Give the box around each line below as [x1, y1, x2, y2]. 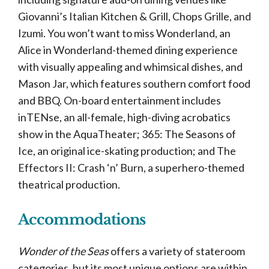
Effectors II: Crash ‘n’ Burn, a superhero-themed [18, 161, 244, 174]
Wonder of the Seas [18, 244, 110, 258]
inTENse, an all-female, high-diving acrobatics [18, 110, 231, 124]
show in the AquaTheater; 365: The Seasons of [18, 127, 236, 141]
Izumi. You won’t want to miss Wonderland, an [18, 26, 231, 40]
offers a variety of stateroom [110, 244, 245, 258]
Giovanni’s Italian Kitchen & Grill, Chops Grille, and [18, 10, 251, 23]
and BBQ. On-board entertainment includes [18, 94, 221, 107]
